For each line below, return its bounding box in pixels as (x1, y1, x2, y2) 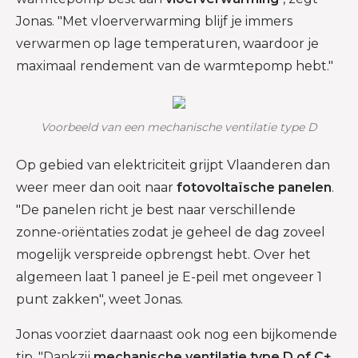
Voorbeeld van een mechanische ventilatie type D (41, 119, 317, 134)
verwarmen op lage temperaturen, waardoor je (16, 35, 319, 51)
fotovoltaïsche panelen (177, 179, 332, 195)
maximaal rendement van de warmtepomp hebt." (16, 58, 333, 74)
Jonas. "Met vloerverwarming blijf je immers (16, 13, 292, 29)
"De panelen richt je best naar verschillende (16, 201, 296, 217)
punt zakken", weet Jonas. (16, 291, 183, 307)
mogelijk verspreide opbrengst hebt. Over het (16, 246, 311, 262)
